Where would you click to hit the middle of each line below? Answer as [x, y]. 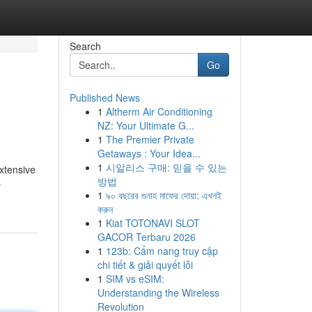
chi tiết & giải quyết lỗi [145, 265]
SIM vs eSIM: [135, 279]
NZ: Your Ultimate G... [146, 125]
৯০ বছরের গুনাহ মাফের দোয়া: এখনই [163, 195]
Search [85, 46]
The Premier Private [150, 139]
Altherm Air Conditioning [159, 111]
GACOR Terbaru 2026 [146, 237]
